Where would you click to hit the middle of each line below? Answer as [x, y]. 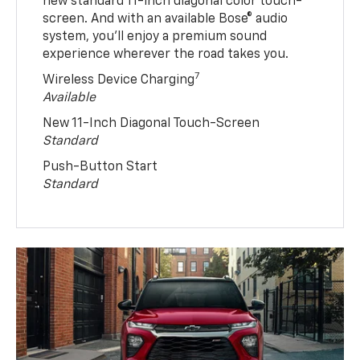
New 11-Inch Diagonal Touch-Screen [151, 124]
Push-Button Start [100, 168]
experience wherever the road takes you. [166, 55]
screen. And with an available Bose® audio [166, 20]
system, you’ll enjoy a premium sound [155, 37]
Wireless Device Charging [119, 81]
